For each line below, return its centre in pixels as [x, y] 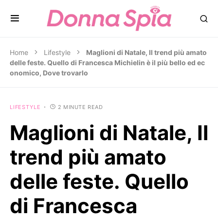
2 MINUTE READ [81, 107]
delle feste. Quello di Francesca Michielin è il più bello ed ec [107, 63]
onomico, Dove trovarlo [49, 73]
